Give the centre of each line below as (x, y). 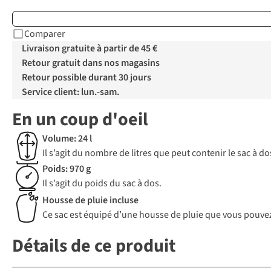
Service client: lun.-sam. (70, 92)
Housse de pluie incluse (90, 200)
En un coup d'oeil (80, 120)
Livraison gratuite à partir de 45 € (90, 49)
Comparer (45, 34)
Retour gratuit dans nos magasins (91, 63)
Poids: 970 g (67, 169)
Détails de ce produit (94, 246)
